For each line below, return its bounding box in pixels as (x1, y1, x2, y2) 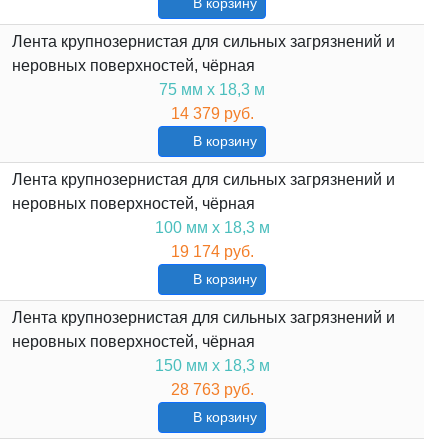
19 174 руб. (170, 243, 254, 261)
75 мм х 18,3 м (159, 81, 265, 99)
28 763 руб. (170, 381, 254, 399)
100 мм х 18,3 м (154, 219, 270, 237)
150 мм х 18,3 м (154, 357, 270, 375)
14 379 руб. (170, 105, 254, 123)
